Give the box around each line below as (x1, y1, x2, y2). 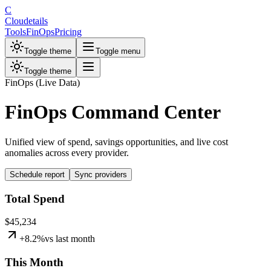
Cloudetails (5, 16, 48, 26)
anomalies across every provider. (5, 147, 129, 158)
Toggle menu (96, 47, 140, 56)
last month (56, 233, 95, 244)
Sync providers (74, 169, 127, 179)
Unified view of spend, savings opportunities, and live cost (5, 136, 228, 147)
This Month (5, 256, 64, 269)
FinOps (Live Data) (5, 77, 80, 88)
